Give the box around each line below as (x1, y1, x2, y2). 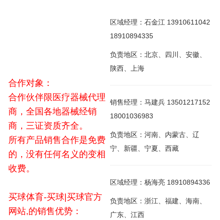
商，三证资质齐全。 (8, 121, 90, 131)
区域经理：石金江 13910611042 (110, 18, 210, 27)
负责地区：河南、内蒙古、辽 (110, 131, 199, 139)
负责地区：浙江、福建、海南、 (110, 197, 206, 205)
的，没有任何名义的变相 (8, 149, 106, 160)
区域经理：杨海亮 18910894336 (110, 178, 210, 187)
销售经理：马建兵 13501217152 (110, 98, 210, 107)
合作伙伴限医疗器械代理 (8, 92, 106, 103)
